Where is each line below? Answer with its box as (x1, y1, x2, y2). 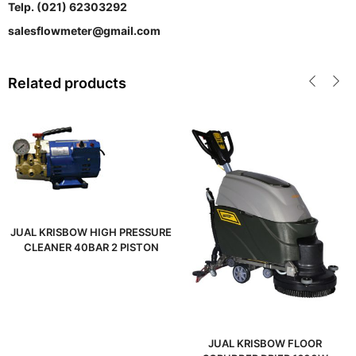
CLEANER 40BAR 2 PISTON (23, 241, 159, 253)
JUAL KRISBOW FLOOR (208, 337, 322, 350)
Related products (8, 75, 126, 91)
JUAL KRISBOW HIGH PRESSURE (10, 226, 172, 238)
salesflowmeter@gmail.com (8, 24, 161, 37)
